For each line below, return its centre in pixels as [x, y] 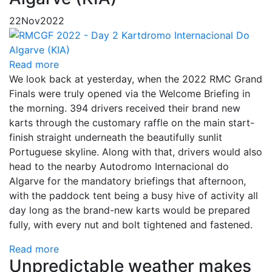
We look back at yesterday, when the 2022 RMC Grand [136, 79]
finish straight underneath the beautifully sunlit [116, 137]
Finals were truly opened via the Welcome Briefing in [130, 93]
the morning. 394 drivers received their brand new [125, 108]
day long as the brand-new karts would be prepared [130, 210]
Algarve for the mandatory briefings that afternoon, [127, 181]
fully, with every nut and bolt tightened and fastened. [131, 224]
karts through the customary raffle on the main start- [132, 122]
